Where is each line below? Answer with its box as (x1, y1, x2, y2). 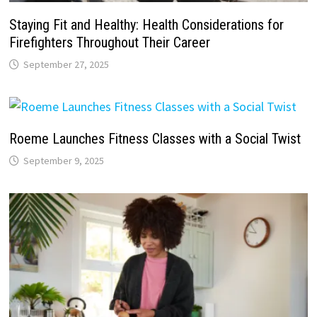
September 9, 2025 (23, 154, 104, 167)
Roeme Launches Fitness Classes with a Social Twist (8, 129, 301, 147)
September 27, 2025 (23, 57, 109, 71)
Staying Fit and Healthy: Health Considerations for (8, 16, 284, 33)
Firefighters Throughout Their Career (8, 33, 210, 51)
